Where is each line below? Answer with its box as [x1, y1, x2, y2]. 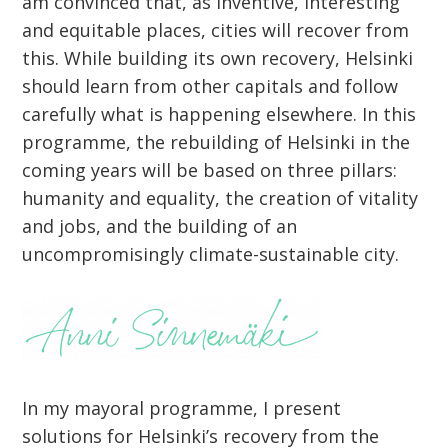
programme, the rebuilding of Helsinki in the [22, 130, 411, 155]
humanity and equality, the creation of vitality [22, 186, 419, 211]
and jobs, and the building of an [22, 214, 298, 239]
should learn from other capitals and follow [22, 74, 399, 99]
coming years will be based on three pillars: [22, 158, 398, 183]
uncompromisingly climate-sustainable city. [22, 242, 400, 267]
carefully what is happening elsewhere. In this [22, 102, 417, 127]
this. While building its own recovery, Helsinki [22, 46, 414, 71]
